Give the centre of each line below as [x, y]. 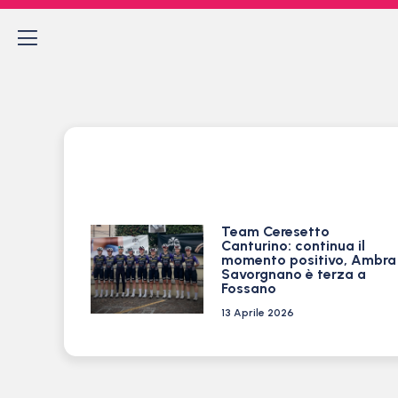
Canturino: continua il [293, 246]
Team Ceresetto [275, 231]
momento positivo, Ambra [308, 260]
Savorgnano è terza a [293, 274]
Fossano [248, 288]
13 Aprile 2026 [257, 313]
